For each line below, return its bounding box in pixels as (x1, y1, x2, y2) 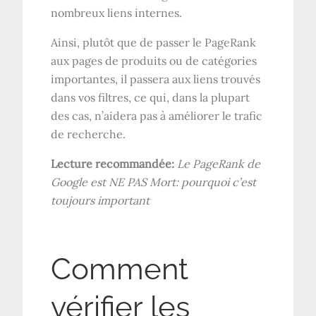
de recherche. (51, 126, 126, 141)
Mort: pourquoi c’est (147, 174, 257, 189)
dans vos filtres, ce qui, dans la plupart (51, 90, 250, 104)
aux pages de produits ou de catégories (51, 53, 257, 68)
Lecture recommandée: (51, 156, 178, 171)
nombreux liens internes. (51, 5, 183, 20)
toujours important (51, 193, 150, 207)
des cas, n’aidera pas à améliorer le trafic (51, 108, 263, 123)
